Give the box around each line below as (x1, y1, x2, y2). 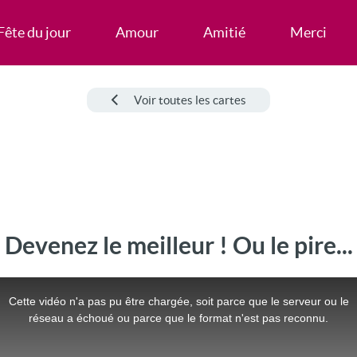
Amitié (202, 24, 245, 41)
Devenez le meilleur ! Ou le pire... (4, 232, 353, 259)
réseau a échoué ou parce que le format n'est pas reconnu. (29, 312, 328, 324)
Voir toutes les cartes (134, 93, 246, 107)
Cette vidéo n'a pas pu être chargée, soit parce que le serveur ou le (8, 295, 349, 308)
